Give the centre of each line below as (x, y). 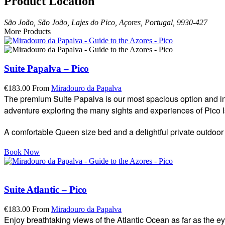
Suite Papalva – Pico (46, 69)
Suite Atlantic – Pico (45, 189)
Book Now (22, 152)
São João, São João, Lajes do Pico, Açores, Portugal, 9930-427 (106, 22)
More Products (27, 31)
